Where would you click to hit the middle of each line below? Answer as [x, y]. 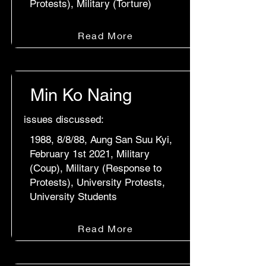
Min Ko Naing [81, 95]
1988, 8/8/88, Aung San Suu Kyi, [101, 140]
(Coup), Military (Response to [96, 168]
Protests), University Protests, [97, 182]
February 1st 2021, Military [90, 154]
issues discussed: [64, 119]
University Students [73, 197]
